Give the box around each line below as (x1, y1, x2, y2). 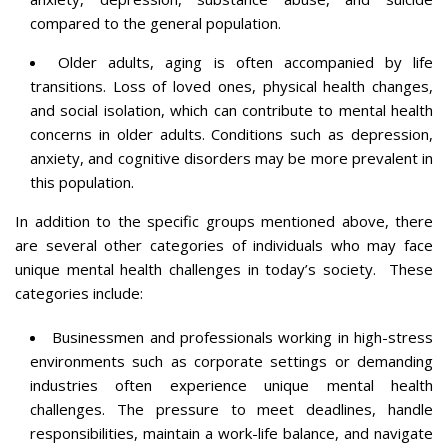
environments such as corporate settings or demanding (30, 350, 433, 371)
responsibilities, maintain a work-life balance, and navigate (30, 422, 433, 443)
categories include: (15, 282, 143, 303)
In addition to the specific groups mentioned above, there (15, 210, 433, 231)
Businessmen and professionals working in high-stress (52, 326, 434, 347)
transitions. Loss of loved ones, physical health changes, (30, 75, 433, 96)
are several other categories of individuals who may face (15, 234, 433, 255)
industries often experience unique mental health (30, 374, 433, 395)
